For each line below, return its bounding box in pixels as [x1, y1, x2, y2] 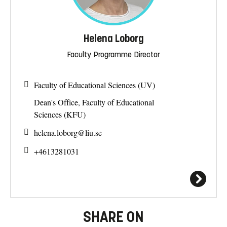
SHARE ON [83, 207, 144, 226]
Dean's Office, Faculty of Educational [34, 97, 154, 108]
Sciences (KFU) [34, 109, 86, 120]
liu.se [85, 127, 102, 138]
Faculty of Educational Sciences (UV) [34, 80, 155, 91]
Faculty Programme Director [67, 49, 160, 59]
